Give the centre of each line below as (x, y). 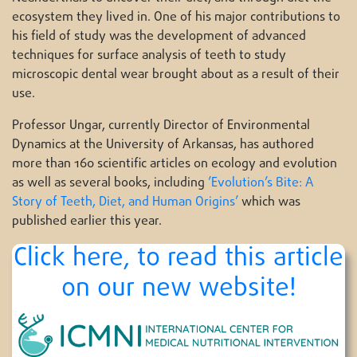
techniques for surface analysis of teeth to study (149, 56)
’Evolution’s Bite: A (261, 183)
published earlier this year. (88, 222)
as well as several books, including (110, 183)
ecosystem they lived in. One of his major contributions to (176, 18)
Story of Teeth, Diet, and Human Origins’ (125, 202)
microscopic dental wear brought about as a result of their (176, 75)
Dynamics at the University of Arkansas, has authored (163, 145)
